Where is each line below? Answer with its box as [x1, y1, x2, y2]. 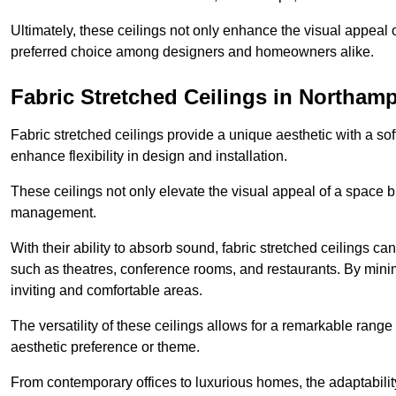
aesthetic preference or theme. [11, 339, 200, 355]
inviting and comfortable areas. [11, 283, 202, 299]
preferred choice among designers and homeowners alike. [11, 44, 374, 60]
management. [11, 205, 96, 221]
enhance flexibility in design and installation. [11, 148, 287, 164]
